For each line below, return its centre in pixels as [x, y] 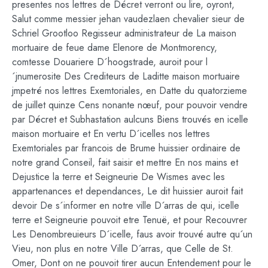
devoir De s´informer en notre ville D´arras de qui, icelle [126, 205]
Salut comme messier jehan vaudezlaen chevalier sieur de [128, 19]
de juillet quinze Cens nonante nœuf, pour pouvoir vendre [130, 105]
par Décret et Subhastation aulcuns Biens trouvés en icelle [130, 119]
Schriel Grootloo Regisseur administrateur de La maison [124, 33]
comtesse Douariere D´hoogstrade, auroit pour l [110, 62]
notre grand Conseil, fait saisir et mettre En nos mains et [125, 162]
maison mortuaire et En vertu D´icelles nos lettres [111, 133]
